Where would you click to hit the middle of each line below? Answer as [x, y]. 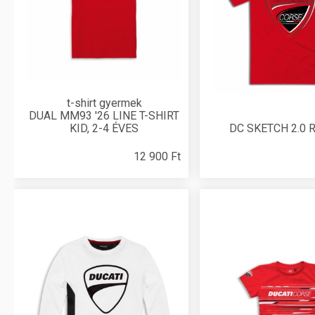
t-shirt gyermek [104, 103]
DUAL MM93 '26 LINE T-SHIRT [104, 116]
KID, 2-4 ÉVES [104, 128]
